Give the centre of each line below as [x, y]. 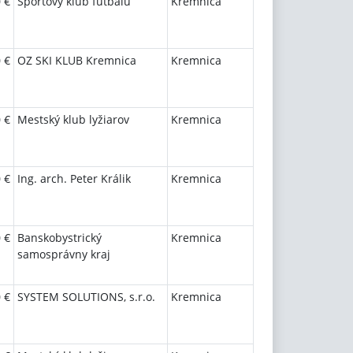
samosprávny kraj [64, 254]
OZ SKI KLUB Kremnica [77, 60]
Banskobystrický [59, 238]
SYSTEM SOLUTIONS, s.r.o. [86, 297]
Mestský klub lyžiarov [73, 119]
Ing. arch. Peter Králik [74, 178]
